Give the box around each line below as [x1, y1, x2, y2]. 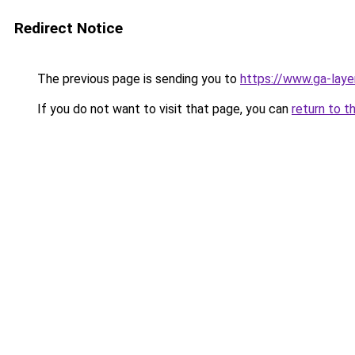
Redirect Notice [14, 19, 123, 37]
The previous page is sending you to [34, 71, 240, 86]
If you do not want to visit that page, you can [34, 101, 292, 116]
